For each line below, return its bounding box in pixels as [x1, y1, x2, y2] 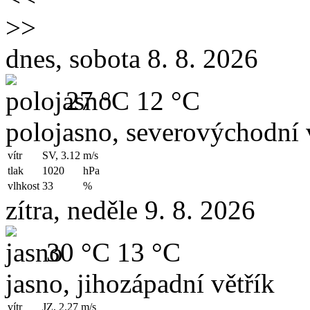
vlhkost [8, 180, 39, 192]
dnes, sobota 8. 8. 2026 [6, 44, 258, 74]
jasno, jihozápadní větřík [6, 268, 275, 299]
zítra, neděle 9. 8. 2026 [6, 195, 255, 226]
